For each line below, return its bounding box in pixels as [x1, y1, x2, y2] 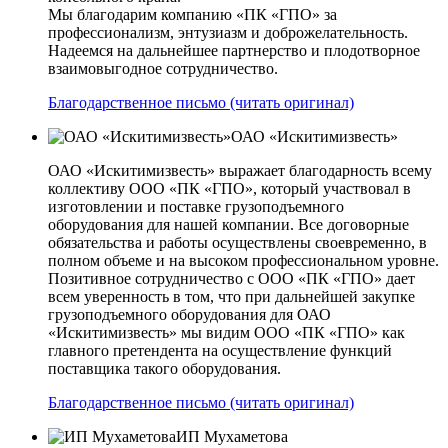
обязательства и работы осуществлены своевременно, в [48, 233, 427, 251]
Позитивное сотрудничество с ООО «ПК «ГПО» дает [48, 269, 415, 287]
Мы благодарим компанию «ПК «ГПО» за [48, 5, 337, 23]
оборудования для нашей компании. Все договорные [48, 215, 409, 233]
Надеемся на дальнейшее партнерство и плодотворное [48, 41, 420, 59]
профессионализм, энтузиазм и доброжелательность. [48, 23, 408, 41]
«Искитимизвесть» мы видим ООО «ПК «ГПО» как [48, 323, 405, 341]
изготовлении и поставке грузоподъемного [48, 197, 344, 215]
